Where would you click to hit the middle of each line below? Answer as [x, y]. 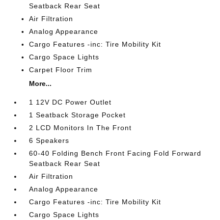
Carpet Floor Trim [61, 70]
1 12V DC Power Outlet [70, 102]
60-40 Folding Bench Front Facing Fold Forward [115, 153]
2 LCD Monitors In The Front [81, 128]
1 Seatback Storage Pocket [78, 115]
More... [41, 83]
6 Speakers [49, 140]
